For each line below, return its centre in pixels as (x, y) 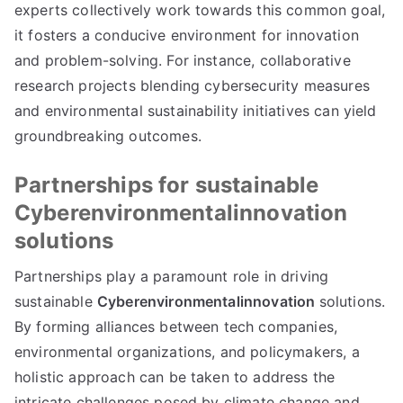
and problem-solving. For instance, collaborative (183, 60)
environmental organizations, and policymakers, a (187, 352)
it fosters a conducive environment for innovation (187, 35)
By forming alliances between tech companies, (176, 327)
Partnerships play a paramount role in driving (172, 276)
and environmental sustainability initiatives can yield (196, 111)
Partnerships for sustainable (167, 185)
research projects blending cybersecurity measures (192, 85)
